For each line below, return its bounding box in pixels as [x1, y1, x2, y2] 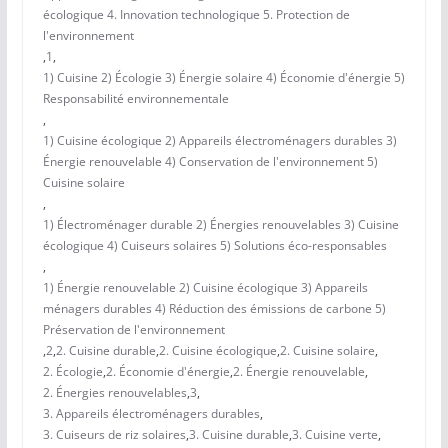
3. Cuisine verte [291, 426, 378, 444]
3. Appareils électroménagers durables [42, 405, 260, 423]
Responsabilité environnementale [42, 90, 229, 108]
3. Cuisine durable [188, 426, 289, 444]
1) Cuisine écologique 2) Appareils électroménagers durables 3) [42, 132, 397, 150]
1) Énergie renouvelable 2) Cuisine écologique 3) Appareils [42, 279, 368, 297]
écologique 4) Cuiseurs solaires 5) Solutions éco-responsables [42, 237, 387, 255]
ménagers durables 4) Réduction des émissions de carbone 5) [42, 300, 386, 318]
